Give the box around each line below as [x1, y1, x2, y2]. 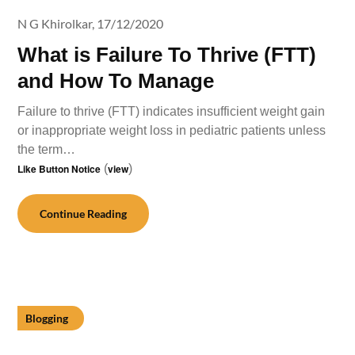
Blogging [25, 311, 69, 325]
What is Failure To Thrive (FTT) [17, 43, 317, 67]
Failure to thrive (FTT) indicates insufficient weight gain [17, 105, 326, 118]
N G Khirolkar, [17, 16, 95, 31]
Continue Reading [40, 207, 128, 220]
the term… [17, 143, 76, 156]
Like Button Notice [17, 162, 101, 176]
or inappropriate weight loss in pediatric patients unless [17, 124, 326, 137]
